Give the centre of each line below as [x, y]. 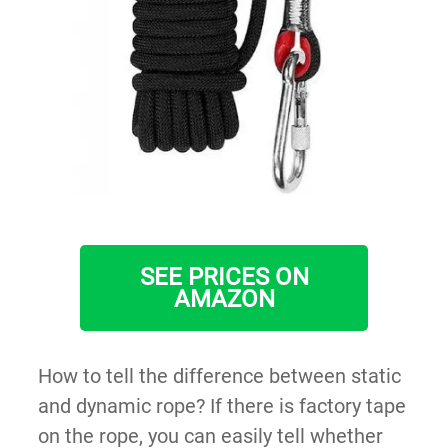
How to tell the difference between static [219, 375]
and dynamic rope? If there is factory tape [221, 405]
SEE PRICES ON [224, 276]
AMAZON [224, 298]
